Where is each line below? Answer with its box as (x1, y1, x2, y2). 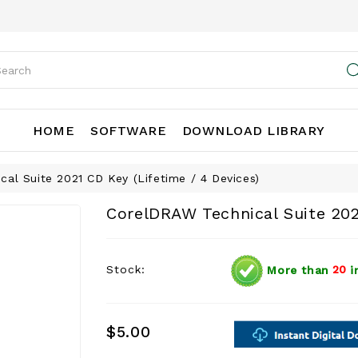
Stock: (106, 263, 146, 276)
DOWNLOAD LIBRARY (181, 122, 325, 138)
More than (262, 263, 329, 276)
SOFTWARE (90, 122, 166, 138)
